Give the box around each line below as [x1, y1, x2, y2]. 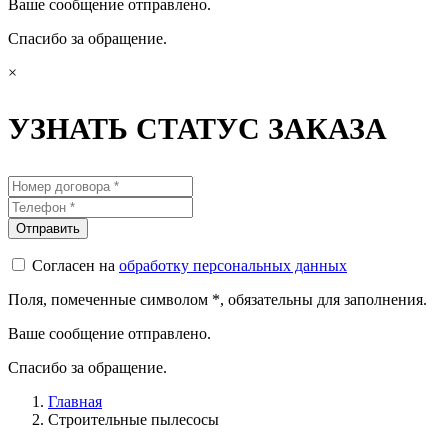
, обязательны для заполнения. [220, 291, 427, 308]
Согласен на [32, 257, 119, 274]
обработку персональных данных [119, 257, 347, 274]
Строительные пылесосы [48, 411, 219, 428]
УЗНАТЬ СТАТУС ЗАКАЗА [8, 112, 387, 145]
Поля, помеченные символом [8, 291, 212, 308]
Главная [48, 393, 102, 410]
